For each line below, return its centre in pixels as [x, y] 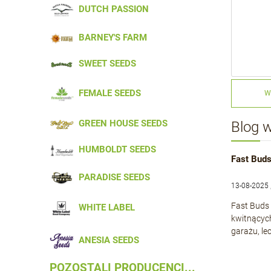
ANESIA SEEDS [106, 240]
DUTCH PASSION [111, 9]
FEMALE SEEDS [107, 93]
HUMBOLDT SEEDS [115, 150]
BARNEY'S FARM [110, 38]
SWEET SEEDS [105, 64]
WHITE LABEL [104, 208]
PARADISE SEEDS [112, 177]
